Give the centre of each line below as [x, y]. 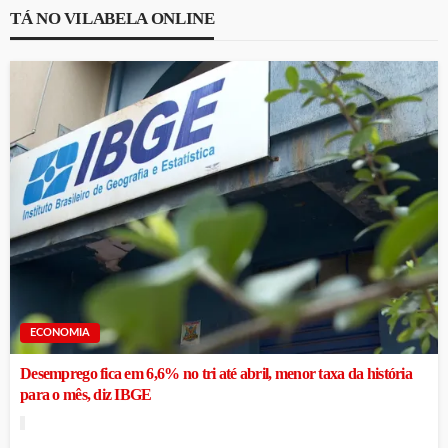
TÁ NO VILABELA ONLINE [112, 18]
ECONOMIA [60, 333]
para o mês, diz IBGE [86, 395]
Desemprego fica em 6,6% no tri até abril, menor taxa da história [216, 374]
